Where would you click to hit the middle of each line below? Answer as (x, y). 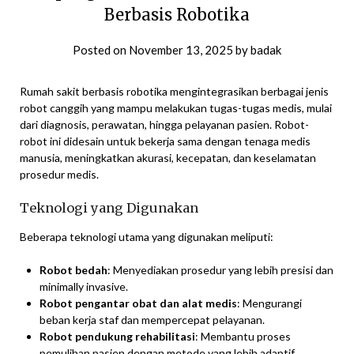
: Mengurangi (269, 303)
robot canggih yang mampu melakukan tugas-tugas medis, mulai (176, 108)
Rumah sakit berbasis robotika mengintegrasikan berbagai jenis (174, 92)
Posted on (101, 50)
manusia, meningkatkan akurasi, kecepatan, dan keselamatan (168, 158)
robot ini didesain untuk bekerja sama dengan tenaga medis (165, 141)
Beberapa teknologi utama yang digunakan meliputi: (147, 237)
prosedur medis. (59, 175)
